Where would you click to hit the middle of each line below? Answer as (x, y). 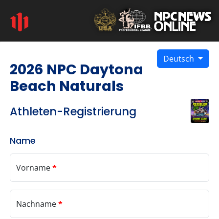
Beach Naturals (67, 86)
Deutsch (180, 59)
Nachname (37, 204)
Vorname (34, 168)
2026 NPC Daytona (77, 69)
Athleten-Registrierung (73, 112)
